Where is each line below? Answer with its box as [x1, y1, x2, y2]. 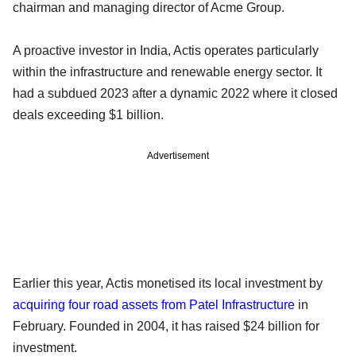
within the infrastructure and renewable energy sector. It [13, 64, 322, 79]
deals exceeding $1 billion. [13, 107, 164, 122]
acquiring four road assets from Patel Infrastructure [13, 297, 298, 311]
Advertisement [147, 149, 209, 161]
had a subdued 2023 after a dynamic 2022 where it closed [13, 86, 338, 100]
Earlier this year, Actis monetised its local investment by [13, 276, 323, 290]
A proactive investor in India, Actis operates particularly [13, 43, 319, 57]
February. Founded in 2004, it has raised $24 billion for [13, 319, 319, 333]
